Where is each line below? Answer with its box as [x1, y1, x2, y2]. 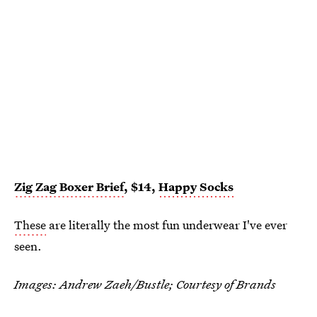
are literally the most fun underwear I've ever [46, 217, 287, 234]
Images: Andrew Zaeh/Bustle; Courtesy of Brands [14, 276, 276, 293]
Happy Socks [158, 178, 234, 195]
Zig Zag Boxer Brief [14, 178, 124, 195]
